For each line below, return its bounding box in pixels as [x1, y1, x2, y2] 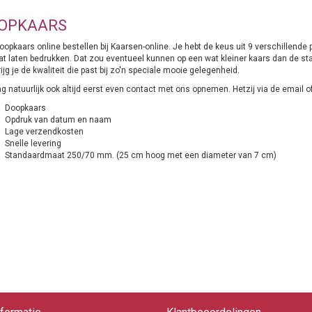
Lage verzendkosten [4, 127, 84, 136]
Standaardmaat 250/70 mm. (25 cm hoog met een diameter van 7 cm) [4, 150, 276, 160]
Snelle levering [4, 139, 61, 148]
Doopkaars [4, 103, 46, 113]
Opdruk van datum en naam [4, 115, 111, 125]
